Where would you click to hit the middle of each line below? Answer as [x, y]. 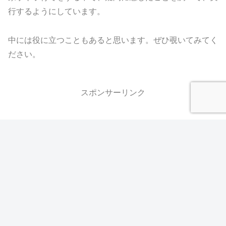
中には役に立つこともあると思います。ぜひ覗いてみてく [113, 40]
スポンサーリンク [113, 92]
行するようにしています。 [56, 11]
